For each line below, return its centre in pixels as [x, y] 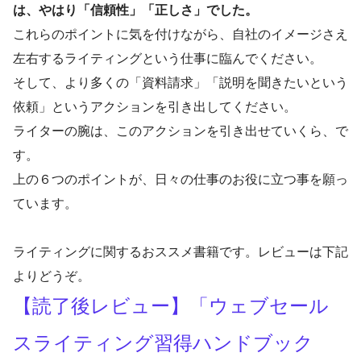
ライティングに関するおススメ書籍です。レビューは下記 [180, 252]
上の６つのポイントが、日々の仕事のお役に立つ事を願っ [180, 179]
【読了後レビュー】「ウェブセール [171, 306]
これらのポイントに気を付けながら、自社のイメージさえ [180, 34]
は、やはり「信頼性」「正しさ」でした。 [135, 10]
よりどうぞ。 [52, 276]
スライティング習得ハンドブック [163, 343]
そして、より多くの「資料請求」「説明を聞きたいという [180, 83]
